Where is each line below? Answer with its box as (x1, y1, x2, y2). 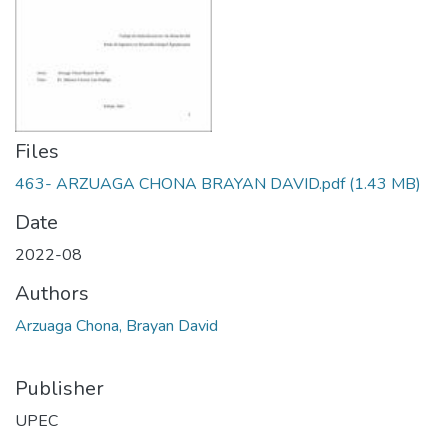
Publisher (15, 375, 104, 402)
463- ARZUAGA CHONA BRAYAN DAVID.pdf (15, 173, 345, 195)
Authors (15, 280, 89, 307)
